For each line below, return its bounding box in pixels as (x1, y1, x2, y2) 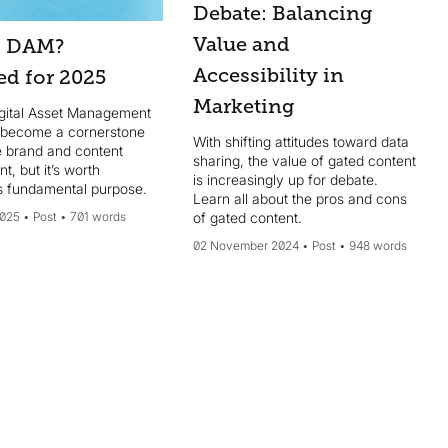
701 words (70, 209, 127, 225)
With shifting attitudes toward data (193, 133, 410, 151)
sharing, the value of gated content (193, 152, 417, 170)
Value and (193, 33, 291, 57)
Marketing (193, 95, 296, 119)
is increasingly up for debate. (193, 171, 379, 189)
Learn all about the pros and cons (193, 190, 408, 208)
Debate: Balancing (193, 2, 374, 26)
